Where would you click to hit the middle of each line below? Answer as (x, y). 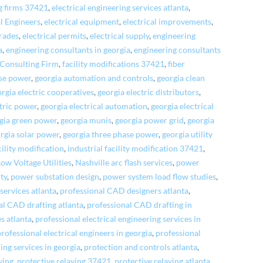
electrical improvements (167, 21)
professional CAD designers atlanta (124, 190)
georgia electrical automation (94, 106)
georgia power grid (150, 120)
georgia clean (181, 78)
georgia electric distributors (149, 92)
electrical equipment (82, 21)
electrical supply (120, 36)
